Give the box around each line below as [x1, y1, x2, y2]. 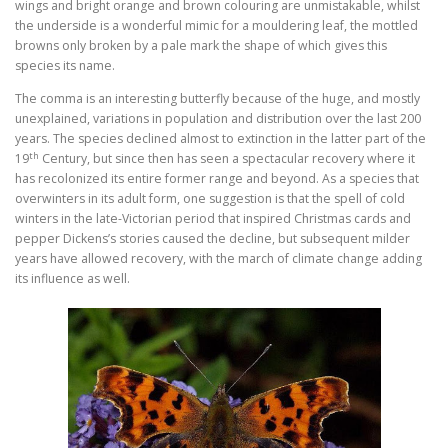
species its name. [15, 57, 115, 74]
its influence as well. [15, 270, 130, 288]
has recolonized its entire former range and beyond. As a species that [15, 170, 419, 188]
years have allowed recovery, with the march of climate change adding [15, 250, 422, 268]
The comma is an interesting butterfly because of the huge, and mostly [15, 90, 420, 108]
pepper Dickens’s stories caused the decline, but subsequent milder [15, 230, 410, 248]
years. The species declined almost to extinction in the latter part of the [15, 130, 426, 148]
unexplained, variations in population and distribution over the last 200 [15, 110, 421, 128]
